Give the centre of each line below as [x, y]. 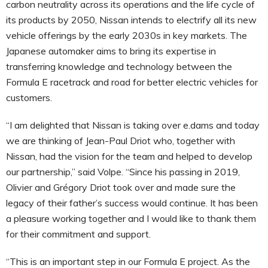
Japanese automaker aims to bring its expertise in [111, 51]
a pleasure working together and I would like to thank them [131, 218]
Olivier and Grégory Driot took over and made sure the [121, 187]
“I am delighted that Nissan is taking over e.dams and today [133, 125]
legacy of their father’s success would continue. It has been [132, 202]
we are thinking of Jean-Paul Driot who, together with [121, 140]
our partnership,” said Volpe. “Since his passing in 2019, [123, 171]
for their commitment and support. [78, 234]
